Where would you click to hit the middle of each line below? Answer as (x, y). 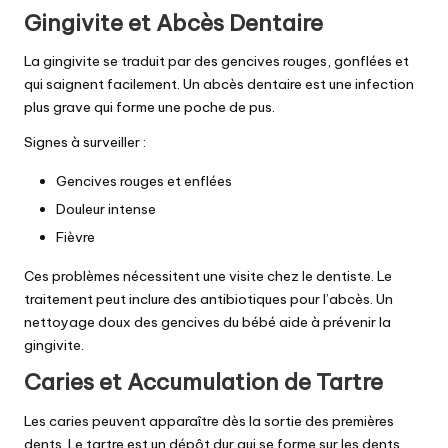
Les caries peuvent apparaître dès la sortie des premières (209, 420)
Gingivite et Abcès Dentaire (173, 22)
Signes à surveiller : (85, 141)
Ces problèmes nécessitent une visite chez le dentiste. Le (208, 276)
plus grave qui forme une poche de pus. (149, 106)
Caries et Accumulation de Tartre (203, 382)
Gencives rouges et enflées (144, 180)
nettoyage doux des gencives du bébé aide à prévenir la (207, 322)
